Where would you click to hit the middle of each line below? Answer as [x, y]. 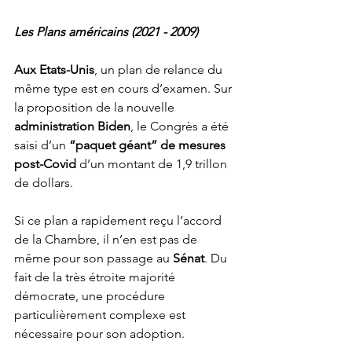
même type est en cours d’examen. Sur [125, 89]
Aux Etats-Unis [54, 70]
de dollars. [45, 183]
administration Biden [72, 126]
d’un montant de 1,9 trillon [153, 164]
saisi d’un [42, 145]
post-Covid [45, 164]
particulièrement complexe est [101, 315]
